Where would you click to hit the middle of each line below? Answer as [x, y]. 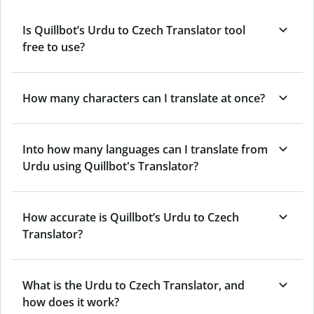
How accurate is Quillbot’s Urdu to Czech [131, 217]
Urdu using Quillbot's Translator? [110, 166]
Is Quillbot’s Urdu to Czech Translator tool [134, 30]
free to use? [54, 47]
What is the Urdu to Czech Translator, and [134, 285]
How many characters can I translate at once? [144, 98]
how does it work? [71, 302]
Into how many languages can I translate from [145, 149]
